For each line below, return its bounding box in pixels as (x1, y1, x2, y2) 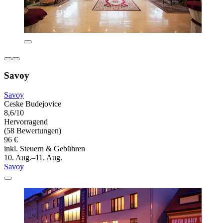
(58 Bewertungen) (4, 126, 61, 135)
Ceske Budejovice (4, 99, 61, 108)
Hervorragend (4, 117, 48, 126)
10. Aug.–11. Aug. (4, 153, 62, 162)
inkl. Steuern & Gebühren (4, 144, 85, 153)
